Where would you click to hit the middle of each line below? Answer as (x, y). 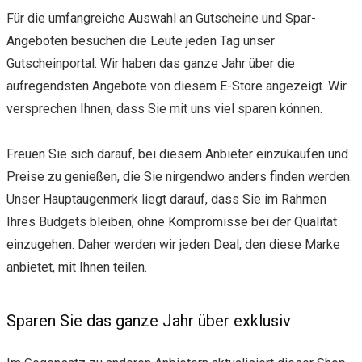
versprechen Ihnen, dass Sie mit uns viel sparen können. (164, 108)
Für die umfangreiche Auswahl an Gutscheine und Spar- (161, 18)
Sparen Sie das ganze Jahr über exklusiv (149, 320)
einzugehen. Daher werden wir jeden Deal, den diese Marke (173, 244)
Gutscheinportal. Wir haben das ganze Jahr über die (151, 63)
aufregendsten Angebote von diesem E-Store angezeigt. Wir (177, 86)
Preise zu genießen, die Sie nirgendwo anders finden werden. (179, 176)
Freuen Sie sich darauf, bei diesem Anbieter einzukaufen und (177, 154)
